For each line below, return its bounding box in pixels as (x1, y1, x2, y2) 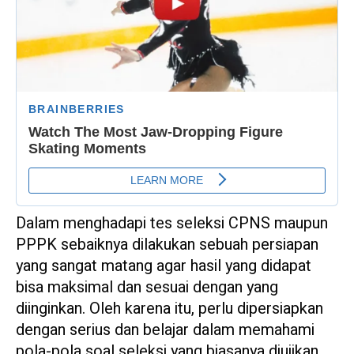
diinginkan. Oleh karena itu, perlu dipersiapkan (16, 297, 323, 321)
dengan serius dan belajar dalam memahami (16, 318, 314, 342)
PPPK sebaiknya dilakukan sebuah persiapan (16, 233, 318, 257)
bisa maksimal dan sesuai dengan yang (16, 276, 278, 299)
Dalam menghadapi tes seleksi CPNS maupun (16, 212, 328, 235)
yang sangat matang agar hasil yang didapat (16, 254, 311, 278)
